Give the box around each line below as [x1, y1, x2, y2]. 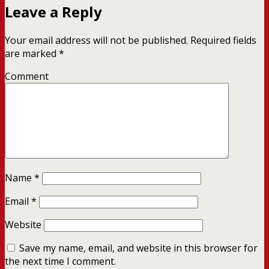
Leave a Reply [5, 2, 102, 22]
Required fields [188, 34, 256, 47]
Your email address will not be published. [5, 34, 188, 47]
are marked [5, 47, 59, 61]
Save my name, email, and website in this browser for [19, 241, 258, 255]
